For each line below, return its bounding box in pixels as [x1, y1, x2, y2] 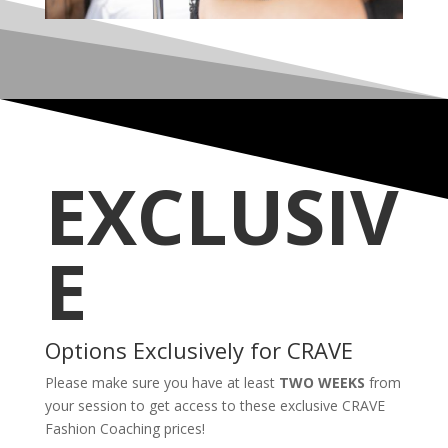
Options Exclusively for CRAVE [44, 334, 353, 365]
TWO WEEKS [278, 372, 369, 392]
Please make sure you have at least [44, 372, 279, 392]
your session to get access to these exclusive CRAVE [44, 395, 385, 415]
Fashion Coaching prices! [44, 418, 209, 438]
